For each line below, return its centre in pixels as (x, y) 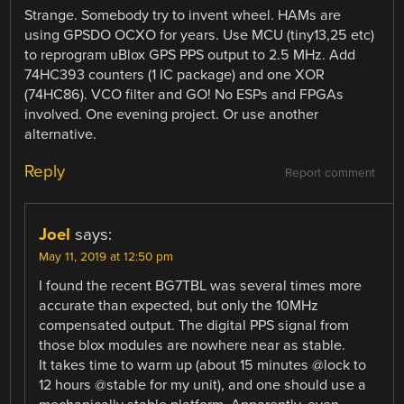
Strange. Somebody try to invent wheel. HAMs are (183, 15)
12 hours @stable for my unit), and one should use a (203, 385)
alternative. (61, 134)
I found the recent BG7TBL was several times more (201, 285)
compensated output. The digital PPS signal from (194, 325)
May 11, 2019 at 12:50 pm (106, 257)
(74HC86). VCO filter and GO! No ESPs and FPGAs (184, 94)
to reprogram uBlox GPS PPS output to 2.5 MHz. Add (190, 55)
